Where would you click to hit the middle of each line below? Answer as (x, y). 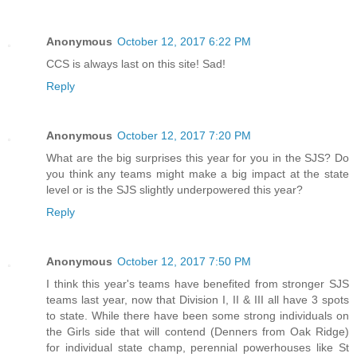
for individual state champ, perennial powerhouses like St (198, 347)
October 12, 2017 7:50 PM (184, 261)
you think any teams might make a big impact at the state (198, 173)
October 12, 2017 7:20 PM (184, 135)
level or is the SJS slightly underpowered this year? (175, 189)
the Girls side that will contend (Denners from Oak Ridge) (198, 331)
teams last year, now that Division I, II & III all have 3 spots (198, 299)
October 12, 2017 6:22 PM (184, 41)
